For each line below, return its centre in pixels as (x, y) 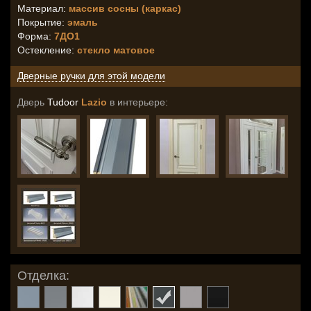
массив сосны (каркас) (125, 8)
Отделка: (43, 276)
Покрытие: (42, 22)
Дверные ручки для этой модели (91, 76)
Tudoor (63, 102)
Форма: (36, 36)
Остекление (44, 50)
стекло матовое (116, 50)
